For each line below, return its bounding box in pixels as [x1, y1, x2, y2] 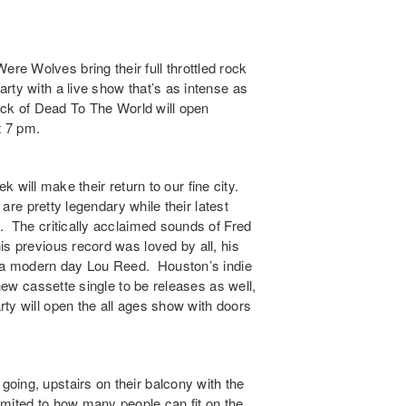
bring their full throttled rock [77, 58, 247, 78]
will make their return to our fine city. [14, 176, 239, 196]
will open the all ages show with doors [16, 295, 252, 315]
